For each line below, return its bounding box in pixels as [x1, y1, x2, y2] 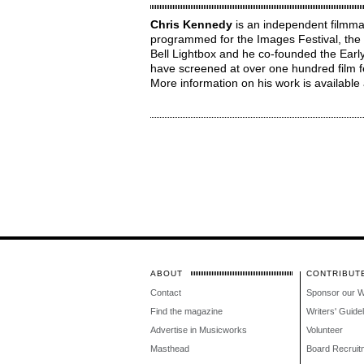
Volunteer [305, 325, 343, 335]
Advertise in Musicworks [149, 325, 247, 335]
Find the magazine [149, 306, 223, 316]
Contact [149, 288, 181, 297]
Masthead [149, 344, 189, 353]
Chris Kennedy [149, 18, 232, 31]
